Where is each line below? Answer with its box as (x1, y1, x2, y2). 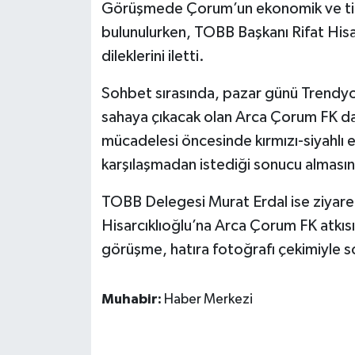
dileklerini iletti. (101, 48, 204, 65)
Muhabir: (101, 292, 164, 307)
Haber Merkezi (163, 292, 253, 307)
